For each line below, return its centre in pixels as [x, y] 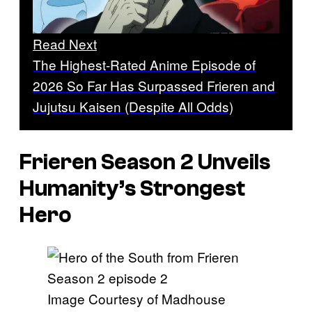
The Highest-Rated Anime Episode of [144, 65]
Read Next [65, 44]
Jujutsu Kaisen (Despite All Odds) [133, 107]
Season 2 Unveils [186, 162]
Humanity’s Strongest [132, 188]
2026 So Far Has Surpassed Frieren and [154, 86]
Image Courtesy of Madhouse [136, 299]
